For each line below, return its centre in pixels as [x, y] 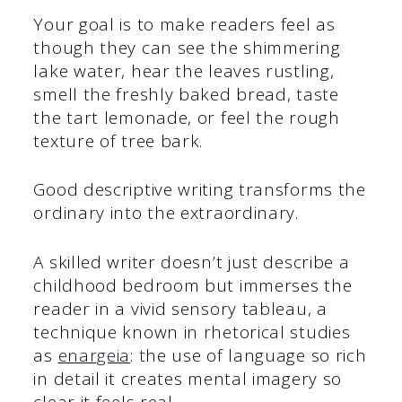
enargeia [94, 355]
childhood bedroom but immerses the [193, 285]
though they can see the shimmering [187, 47]
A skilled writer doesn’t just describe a [192, 262]
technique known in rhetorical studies [192, 332]
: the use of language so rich [249, 355]
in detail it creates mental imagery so [188, 378]
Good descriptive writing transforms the [200, 190]
